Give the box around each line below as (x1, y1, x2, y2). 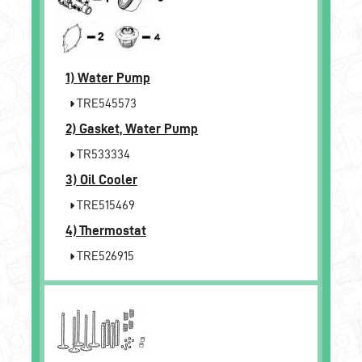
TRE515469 (74, 197, 135, 212)
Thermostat (79, 222, 146, 238)
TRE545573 (74, 95, 137, 110)
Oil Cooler (80, 171, 137, 187)
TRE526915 (74, 248, 134, 263)
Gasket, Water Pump (79, 120, 198, 136)
